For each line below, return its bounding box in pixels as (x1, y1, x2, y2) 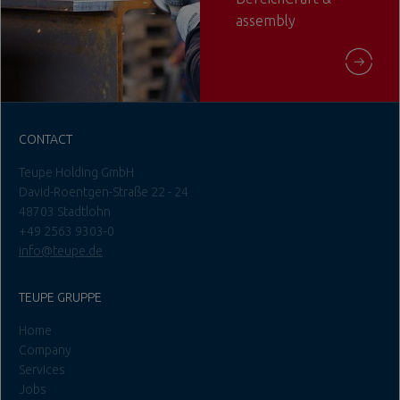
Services (19, 362, 65, 377)
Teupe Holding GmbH (19, 164, 134, 179)
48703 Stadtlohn (19, 204, 111, 219)
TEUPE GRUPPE (19, 289, 102, 304)
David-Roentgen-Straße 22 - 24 (19, 184, 188, 199)
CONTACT (19, 131, 72, 146)
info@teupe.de (19, 243, 103, 258)
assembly (236, 12, 296, 29)
